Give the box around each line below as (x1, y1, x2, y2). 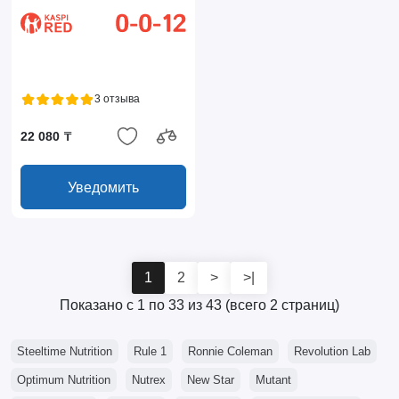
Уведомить (67, 179, 139, 195)
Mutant (255, 373, 291, 387)
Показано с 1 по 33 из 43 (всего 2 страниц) (60, 297, 339, 313)
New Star (186, 373, 234, 387)
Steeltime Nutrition (16, 345, 112, 359)
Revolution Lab (293, 345, 370, 359)
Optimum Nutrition (16, 373, 110, 387)
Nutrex (131, 373, 166, 387)
